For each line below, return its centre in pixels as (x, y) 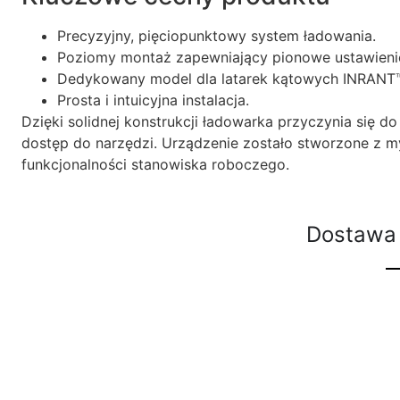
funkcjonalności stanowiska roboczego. (155, 165)
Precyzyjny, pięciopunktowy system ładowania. (217, 36)
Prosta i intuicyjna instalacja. (153, 100)
